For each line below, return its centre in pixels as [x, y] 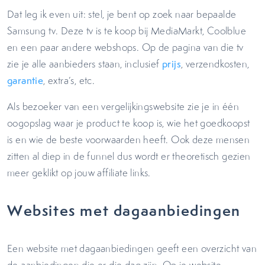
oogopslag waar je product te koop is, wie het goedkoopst [129, 123]
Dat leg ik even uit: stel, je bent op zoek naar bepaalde [122, 14]
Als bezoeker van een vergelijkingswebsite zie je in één [123, 106]
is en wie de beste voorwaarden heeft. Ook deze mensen [129, 140]
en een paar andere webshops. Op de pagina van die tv [125, 47]
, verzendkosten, [215, 64]
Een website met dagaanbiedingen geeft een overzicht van [132, 248]
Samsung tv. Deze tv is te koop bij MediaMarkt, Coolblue [127, 31]
